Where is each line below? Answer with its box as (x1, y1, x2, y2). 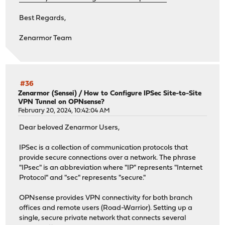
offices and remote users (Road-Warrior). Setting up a (19, 204, 193, 212)
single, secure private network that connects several (19, 214, 186, 222)
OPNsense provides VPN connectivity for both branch (19, 194, 193, 202)
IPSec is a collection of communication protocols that (19, 144, 188, 152)
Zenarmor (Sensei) (18, 89, 77, 97)
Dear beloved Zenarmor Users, (19, 124, 120, 132)
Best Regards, (19, 15, 66, 23)
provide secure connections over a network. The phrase (19, 154, 196, 162)
